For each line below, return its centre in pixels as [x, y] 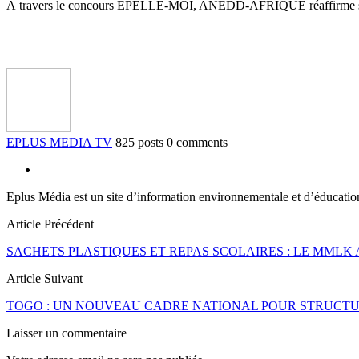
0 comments [197, 142]
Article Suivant [44, 278]
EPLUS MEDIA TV [59, 142]
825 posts [139, 142]
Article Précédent [50, 224]
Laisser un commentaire [67, 333]
